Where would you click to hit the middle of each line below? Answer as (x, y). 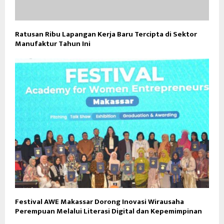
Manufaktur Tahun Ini (53, 44)
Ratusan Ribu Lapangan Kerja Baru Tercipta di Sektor (106, 34)
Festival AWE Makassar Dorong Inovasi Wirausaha (99, 202)
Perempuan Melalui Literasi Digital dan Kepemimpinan (108, 211)
